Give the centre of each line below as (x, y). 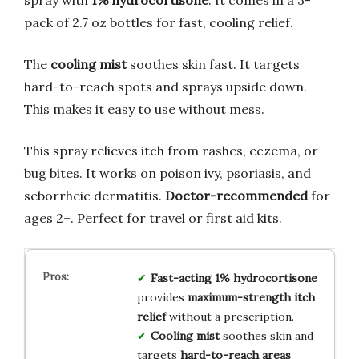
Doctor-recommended (236, 195)
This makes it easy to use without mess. (144, 109)
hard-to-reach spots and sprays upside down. (165, 86)
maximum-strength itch (251, 297)
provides (162, 297)
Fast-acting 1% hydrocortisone (234, 278)
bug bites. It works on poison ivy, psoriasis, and (167, 173)
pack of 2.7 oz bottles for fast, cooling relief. (159, 22)
